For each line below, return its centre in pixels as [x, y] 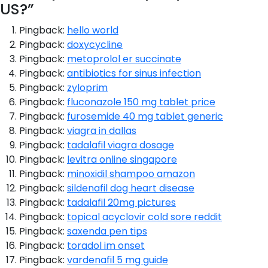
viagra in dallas [102, 131]
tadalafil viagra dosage [121, 145]
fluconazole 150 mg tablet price [141, 102]
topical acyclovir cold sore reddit [144, 217]
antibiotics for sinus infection [134, 74]
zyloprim [87, 88]
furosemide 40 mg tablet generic [145, 117]
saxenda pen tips [107, 232]
